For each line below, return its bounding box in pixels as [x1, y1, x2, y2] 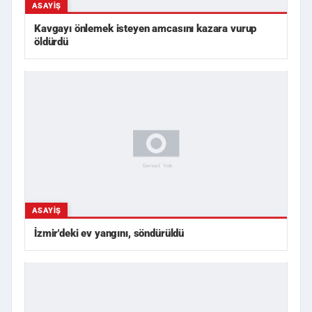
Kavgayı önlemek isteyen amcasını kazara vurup [34, 22, 257, 36]
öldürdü [34, 36, 68, 49]
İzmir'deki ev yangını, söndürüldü [34, 226, 185, 240]
